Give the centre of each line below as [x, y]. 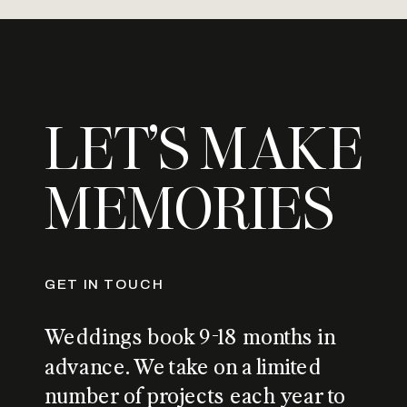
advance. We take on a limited [184, 366]
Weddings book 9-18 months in [190, 337]
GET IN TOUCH [104, 283]
